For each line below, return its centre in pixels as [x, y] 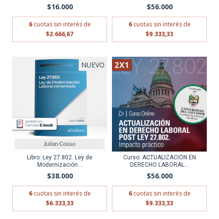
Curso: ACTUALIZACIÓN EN [159, 157]
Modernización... [60, 165]
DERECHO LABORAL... [159, 165]
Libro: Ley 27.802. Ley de [60, 157]
